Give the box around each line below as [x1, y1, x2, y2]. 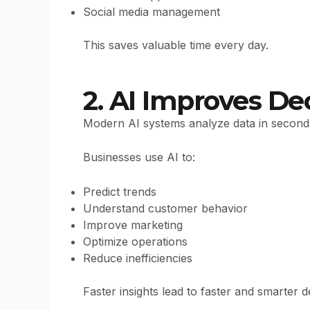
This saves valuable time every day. [83, 38, 268, 53]
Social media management [83, 5, 220, 19]
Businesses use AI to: [83, 150, 195, 165]
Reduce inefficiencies [83, 250, 192, 265]
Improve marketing [83, 217, 183, 232]
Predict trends [83, 184, 156, 199]
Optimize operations [83, 234, 188, 248]
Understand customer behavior [83, 201, 248, 215]
